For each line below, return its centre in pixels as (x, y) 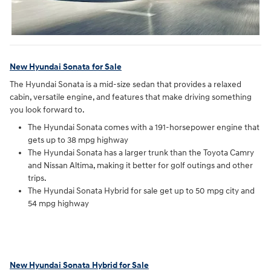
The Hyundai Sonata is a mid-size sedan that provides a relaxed (126, 85)
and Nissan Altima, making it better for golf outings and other (140, 166)
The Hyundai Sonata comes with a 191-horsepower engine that (144, 128)
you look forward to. (47, 110)
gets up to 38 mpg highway (78, 140)
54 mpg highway (58, 204)
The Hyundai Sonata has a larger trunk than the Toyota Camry (141, 153)
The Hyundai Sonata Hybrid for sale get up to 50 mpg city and (141, 191)
